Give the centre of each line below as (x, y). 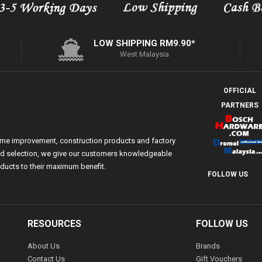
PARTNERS (239, 106)
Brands (208, 246)
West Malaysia (145, 54)
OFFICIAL (239, 91)
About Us (44, 246)
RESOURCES (55, 224)
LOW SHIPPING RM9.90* (145, 44)
